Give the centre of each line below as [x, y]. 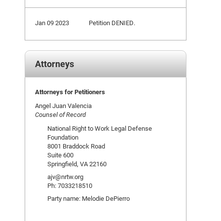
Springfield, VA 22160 [77, 164]
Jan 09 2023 [52, 23]
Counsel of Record [60, 114]
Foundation [63, 137]
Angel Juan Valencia [63, 106]
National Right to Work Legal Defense [100, 128]
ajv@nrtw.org [65, 177]
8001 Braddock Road [76, 146]
